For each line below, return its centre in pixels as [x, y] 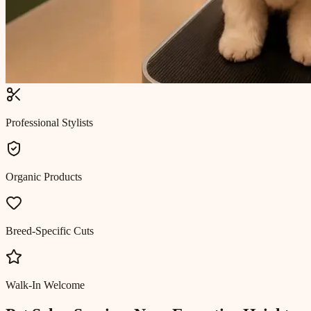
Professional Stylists [49, 122]
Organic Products [44, 176]
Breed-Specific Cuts [50, 230]
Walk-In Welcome [45, 285]
